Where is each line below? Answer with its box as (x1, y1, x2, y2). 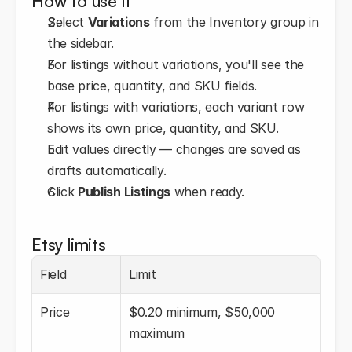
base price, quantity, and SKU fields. (47, 78, 258, 93)
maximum (129, 325, 185, 341)
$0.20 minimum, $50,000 (129, 304, 275, 320)
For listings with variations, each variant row (47, 99, 305, 115)
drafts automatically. (47, 163, 167, 178)
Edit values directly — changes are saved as (47, 141, 301, 157)
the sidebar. (47, 35, 115, 51)
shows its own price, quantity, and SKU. (47, 120, 279, 136)
